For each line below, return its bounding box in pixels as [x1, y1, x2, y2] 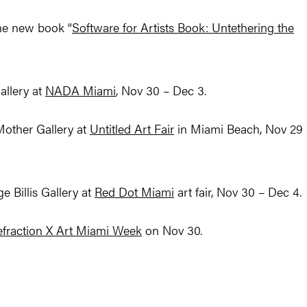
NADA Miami [45, 82, 116, 99]
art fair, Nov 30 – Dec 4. [174, 183, 302, 201]
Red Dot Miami [95, 183, 174, 201]
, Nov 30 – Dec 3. [116, 82, 206, 99]
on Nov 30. [142, 221, 202, 239]
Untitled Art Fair [90, 120, 174, 138]
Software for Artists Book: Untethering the [72, 19, 294, 36]
